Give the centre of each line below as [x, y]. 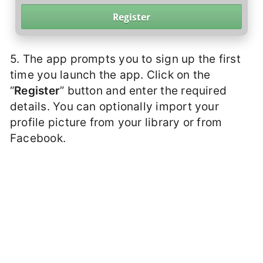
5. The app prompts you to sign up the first [125, 59]
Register [37, 90]
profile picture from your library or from [116, 122]
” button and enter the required [144, 90]
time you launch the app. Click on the [110, 75]
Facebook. [38, 138]
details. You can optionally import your [114, 106]
